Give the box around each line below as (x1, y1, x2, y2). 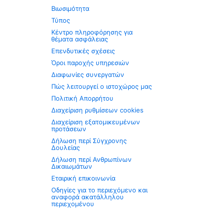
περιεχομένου (51, 200, 95, 208)
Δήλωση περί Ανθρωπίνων (51, 155, 132, 163)
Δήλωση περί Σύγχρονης (51, 137, 127, 145)
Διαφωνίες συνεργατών (51, 71, 125, 78)
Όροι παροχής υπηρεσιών (51, 59, 130, 67)
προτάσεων (51, 125, 87, 133)
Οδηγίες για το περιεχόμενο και (51, 186, 148, 194)
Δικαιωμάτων (51, 162, 93, 170)
